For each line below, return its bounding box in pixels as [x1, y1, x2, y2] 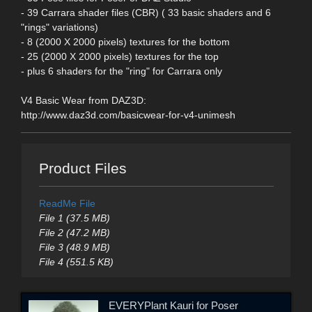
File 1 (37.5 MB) [38, 212, 110, 224]
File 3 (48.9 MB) [38, 242, 110, 253]
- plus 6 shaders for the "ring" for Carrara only [21, 65, 222, 77]
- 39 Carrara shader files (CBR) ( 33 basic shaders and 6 [21, 6, 271, 18]
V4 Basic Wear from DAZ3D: [21, 94, 146, 106]
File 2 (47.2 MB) [38, 227, 110, 239]
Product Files [38, 160, 127, 177]
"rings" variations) [21, 21, 98, 33]
